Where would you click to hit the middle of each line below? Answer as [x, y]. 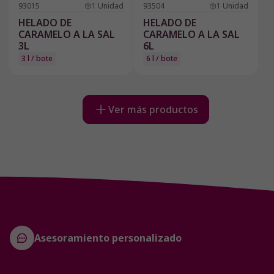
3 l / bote [37, 59]
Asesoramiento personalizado [108, 238]
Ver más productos [153, 110]
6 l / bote [162, 59]
